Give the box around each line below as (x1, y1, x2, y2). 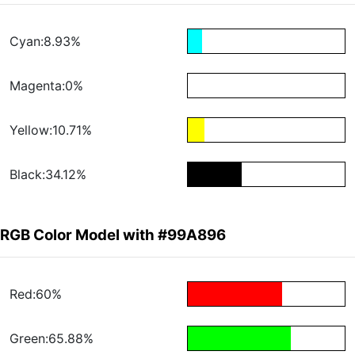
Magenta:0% (10, 78, 83, 94)
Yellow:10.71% (10, 122, 92, 139)
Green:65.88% (10, 330, 94, 347)
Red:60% (10, 286, 62, 303)
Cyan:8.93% (10, 33, 81, 50)
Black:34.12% (10, 166, 86, 183)
